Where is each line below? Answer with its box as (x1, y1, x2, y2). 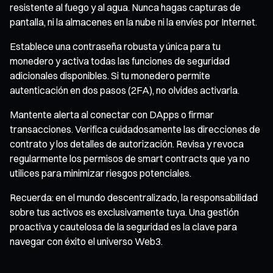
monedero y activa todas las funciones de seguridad (10, 54, 230, 67)
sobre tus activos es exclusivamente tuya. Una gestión (10, 205, 239, 218)
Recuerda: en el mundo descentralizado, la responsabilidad (10, 191, 258, 204)
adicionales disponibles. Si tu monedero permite (10, 69, 210, 82)
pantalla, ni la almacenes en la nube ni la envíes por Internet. (10, 15, 257, 28)
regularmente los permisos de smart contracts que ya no (10, 152, 250, 165)
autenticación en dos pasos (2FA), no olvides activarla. (10, 83, 239, 96)
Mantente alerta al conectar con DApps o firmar (10, 108, 214, 121)
